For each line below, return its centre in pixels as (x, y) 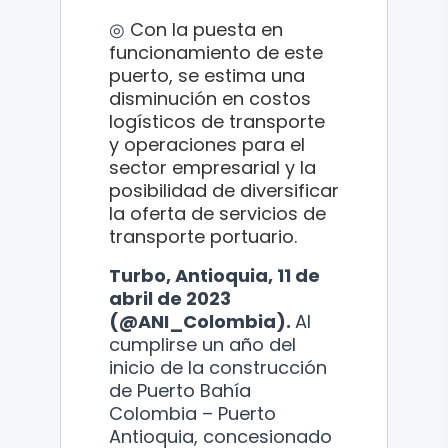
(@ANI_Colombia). (202, 321)
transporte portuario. (203, 236)
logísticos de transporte (217, 121)
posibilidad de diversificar (224, 190)
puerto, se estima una (207, 75)
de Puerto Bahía (180, 390)
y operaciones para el (207, 144)
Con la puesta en (206, 29)
